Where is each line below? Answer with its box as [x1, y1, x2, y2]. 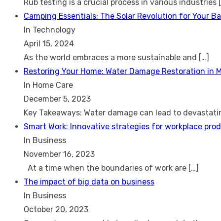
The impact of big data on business [24, 177, 154, 186]
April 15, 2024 [24, 38, 74, 48]
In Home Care [24, 80, 73, 90]
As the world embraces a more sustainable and [24, 52, 199, 62]
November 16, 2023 [24, 149, 95, 159]
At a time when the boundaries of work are [24, 163, 188, 173]
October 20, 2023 [24, 204, 88, 214]
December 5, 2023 [24, 94, 91, 104]
